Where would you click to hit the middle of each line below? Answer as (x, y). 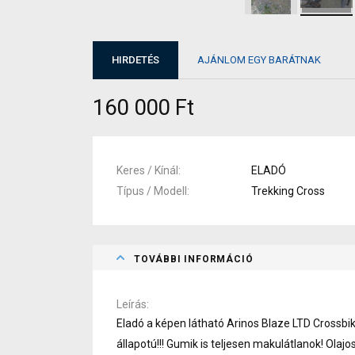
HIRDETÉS (136, 60)
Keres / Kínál (147, 170)
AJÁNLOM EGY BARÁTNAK (259, 60)
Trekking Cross (288, 191)
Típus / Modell (152, 191)
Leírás (132, 304)
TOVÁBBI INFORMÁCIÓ (194, 259)
